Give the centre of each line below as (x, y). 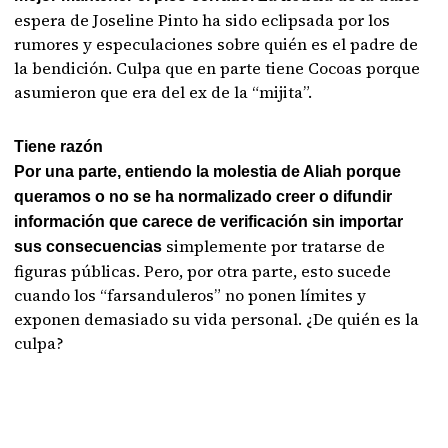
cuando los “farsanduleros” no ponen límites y (190, 295)
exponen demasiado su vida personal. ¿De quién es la (217, 319)
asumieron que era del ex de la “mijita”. (163, 92)
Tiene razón (59, 146)
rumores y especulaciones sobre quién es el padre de (216, 44)
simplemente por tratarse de (274, 246)
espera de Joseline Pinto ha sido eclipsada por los (202, 20)
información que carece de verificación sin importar (209, 221)
